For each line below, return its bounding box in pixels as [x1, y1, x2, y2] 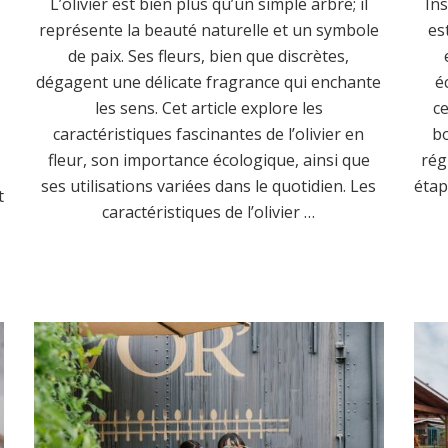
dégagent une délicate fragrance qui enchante [36, 71, 382, 94]
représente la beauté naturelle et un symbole [38, 19, 379, 42]
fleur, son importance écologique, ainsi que [47, 149, 370, 172]
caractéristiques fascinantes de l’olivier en [53, 123, 365, 146]
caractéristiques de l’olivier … [102, 201, 316, 224]
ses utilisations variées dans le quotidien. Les [41, 175, 377, 198]
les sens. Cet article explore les [94, 97, 323, 120]
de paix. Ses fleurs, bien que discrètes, [68, 45, 350, 68]
